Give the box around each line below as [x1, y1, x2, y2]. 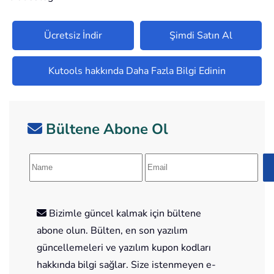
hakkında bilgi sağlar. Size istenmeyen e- [37, 257, 216, 272]
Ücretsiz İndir [44, 28, 102, 42]
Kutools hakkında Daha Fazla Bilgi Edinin [48, 64, 226, 78]
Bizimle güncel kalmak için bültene [46, 206, 201, 220]
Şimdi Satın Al [169, 28, 232, 42]
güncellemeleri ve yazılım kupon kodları [37, 240, 211, 254]
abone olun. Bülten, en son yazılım [37, 223, 188, 237]
